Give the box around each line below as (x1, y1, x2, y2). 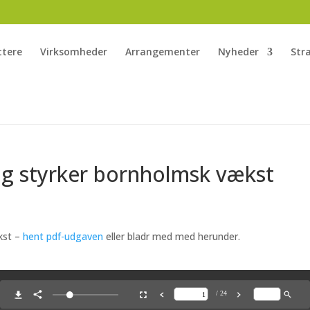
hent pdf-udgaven (23, 230, 104, 243)
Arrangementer (125, 45, 200, 58)
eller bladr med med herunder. (103, 230, 241, 243)
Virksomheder (40, 45, 107, 58)
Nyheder (218, 45, 259, 58)
